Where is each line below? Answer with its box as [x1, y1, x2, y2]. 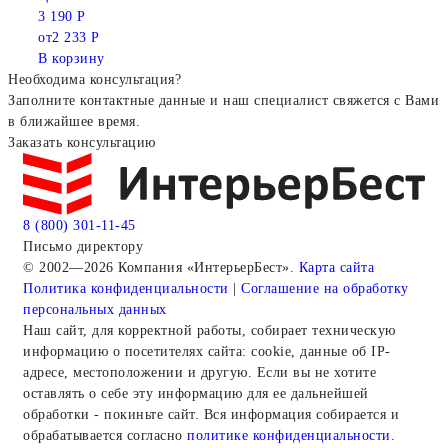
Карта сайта [298, 259, 374, 275]
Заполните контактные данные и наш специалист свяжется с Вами [8, 93, 439, 109]
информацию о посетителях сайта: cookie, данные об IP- [23, 343, 391, 359]
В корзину [38, 51, 105, 67]
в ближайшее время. [8, 114, 140, 130]
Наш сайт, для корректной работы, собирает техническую [23, 322, 396, 338]
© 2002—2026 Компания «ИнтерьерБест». [23, 259, 299, 275]
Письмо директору [23, 238, 143, 254]
